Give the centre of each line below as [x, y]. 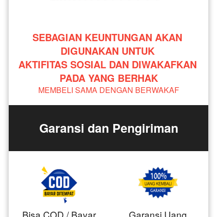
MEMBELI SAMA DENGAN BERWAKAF [109, 90]
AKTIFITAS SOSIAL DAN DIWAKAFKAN [107, 64]
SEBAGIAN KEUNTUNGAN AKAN [107, 37]
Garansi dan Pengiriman [109, 128]
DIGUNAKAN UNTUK [109, 51]
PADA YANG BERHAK [109, 78]
